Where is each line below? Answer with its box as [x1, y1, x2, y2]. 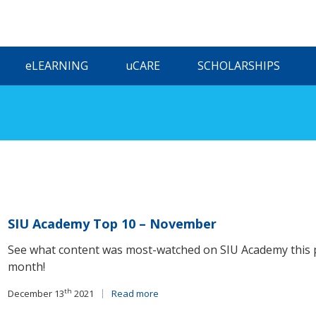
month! [8, 259, 46, 274]
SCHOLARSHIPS [197, 58, 280, 73]
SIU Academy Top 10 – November [8, 215, 217, 232]
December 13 [8, 287, 65, 300]
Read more [111, 287, 159, 300]
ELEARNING [31, 58, 88, 73]
